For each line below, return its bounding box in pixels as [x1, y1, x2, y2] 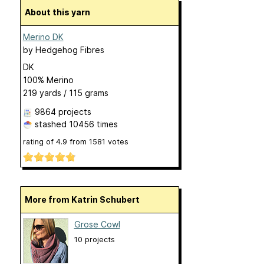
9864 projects [34, 107, 91, 117]
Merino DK [22, 32, 64, 42]
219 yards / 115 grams [22, 88, 108, 98]
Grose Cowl [74, 219, 120, 230]
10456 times [68, 119, 118, 130]
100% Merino [22, 75, 74, 85]
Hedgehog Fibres [35, 45, 104, 55]
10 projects [74, 235, 115, 245]
